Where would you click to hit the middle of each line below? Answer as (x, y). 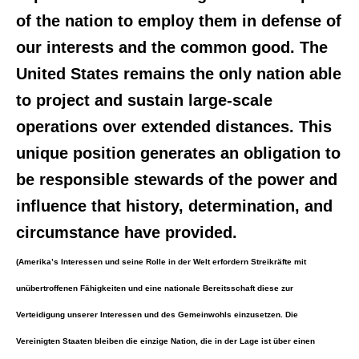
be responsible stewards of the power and (177, 179)
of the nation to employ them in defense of (179, 21)
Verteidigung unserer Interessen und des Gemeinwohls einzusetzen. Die (157, 315)
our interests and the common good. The (172, 47)
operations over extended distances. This (174, 127)
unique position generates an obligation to (178, 153)
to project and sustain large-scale (144, 100)
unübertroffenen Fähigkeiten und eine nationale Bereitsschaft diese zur (155, 288)
